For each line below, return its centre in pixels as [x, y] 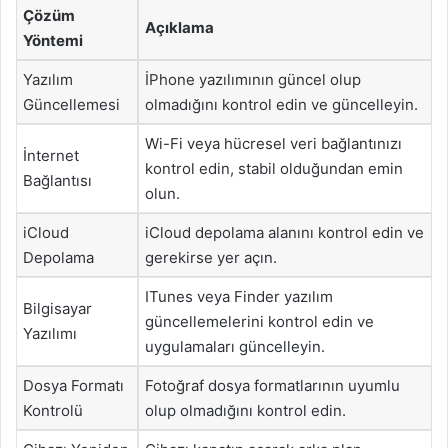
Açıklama [179, 27]
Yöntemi [53, 40]
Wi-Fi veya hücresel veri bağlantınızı [273, 143]
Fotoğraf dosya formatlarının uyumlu [272, 385]
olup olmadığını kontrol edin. [245, 410]
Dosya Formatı [73, 385]
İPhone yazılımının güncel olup [253, 79]
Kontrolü [53, 410]
